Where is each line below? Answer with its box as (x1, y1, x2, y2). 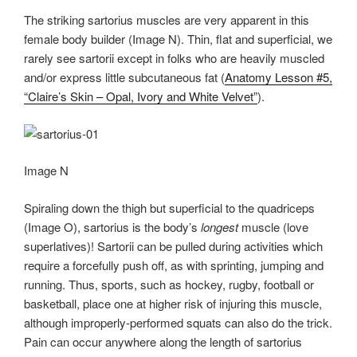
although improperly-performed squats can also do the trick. (24, 313, 332, 331)
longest (198, 218, 238, 235)
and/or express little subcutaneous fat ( (24, 69, 225, 86)
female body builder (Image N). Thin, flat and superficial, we (24, 30, 332, 48)
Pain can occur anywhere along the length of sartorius (24, 332, 302, 350)
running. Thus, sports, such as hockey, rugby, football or (24, 275, 314, 292)
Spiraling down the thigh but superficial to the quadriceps (24, 198, 315, 216)
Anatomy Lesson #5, (225, 69, 332, 86)
